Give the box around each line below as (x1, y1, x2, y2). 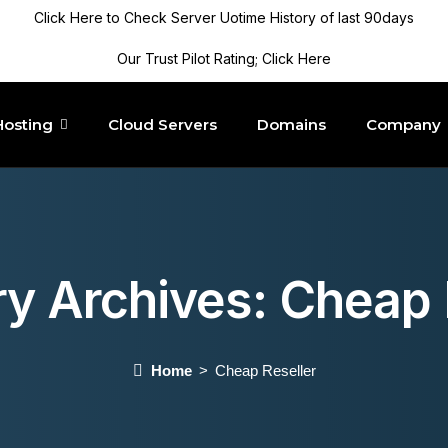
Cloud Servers (107, 114, 217, 134)
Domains (256, 114, 326, 134)
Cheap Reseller (214, 362, 316, 379)
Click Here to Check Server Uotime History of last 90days (34, 9, 414, 26)
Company (365, 114, 441, 134)
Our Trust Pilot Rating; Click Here (117, 50, 331, 67)
